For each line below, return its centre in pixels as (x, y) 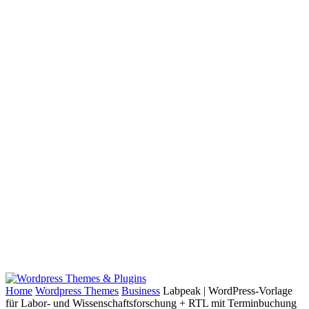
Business (141, 291)
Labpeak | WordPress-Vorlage (228, 291)
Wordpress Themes (77, 291)
